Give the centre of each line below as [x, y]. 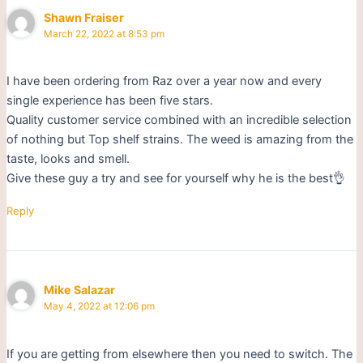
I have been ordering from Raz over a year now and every [164, 81]
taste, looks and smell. [68, 159]
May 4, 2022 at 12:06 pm [100, 307]
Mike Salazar [80, 290]
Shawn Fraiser [84, 18]
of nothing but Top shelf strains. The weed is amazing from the [179, 140]
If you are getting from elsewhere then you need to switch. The [179, 354]
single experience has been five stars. [109, 101]
